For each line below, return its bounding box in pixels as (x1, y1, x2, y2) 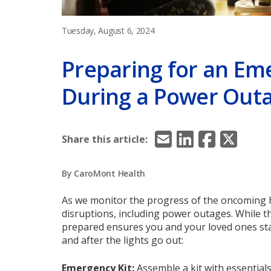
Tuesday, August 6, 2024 (62, 25, 155, 36)
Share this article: (62, 132, 148, 146)
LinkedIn (193, 128, 232, 142)
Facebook (215, 128, 258, 142)
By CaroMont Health (62, 168, 145, 179)
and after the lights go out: (62, 233, 183, 247)
